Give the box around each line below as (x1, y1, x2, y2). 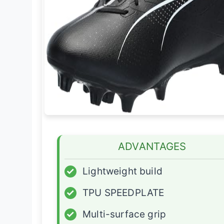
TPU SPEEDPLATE (82, 187, 164, 199)
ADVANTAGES (117, 140, 186, 153)
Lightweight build (82, 165, 162, 177)
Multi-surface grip (82, 208, 166, 220)
